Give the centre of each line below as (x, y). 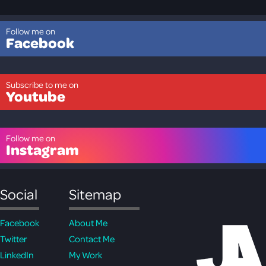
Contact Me (92, 238)
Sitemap (95, 194)
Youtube (36, 96)
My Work (85, 254)
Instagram (42, 149)
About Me (88, 222)
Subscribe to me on (42, 84)
